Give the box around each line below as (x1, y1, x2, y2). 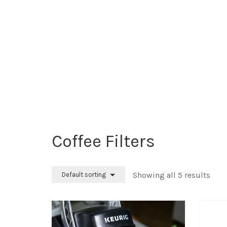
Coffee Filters (52, 131, 155, 152)
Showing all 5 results (133, 170, 210, 180)
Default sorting (62, 171, 106, 178)
